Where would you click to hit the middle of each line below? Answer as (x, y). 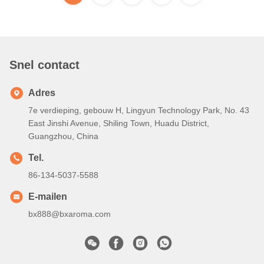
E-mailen (48, 196)
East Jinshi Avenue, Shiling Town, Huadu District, (119, 123)
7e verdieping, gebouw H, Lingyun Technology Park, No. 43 (139, 110)
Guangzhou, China (63, 136)
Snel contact (44, 65)
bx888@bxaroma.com (70, 214)
